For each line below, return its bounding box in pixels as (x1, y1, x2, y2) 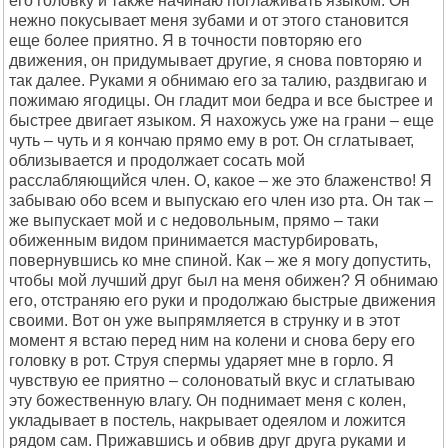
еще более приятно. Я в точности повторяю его (9, 32, 362, 49)
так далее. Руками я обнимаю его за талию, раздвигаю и (9, 72, 427, 89)
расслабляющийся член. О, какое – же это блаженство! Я (9, 172, 432, 189)
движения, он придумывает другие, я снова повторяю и (9, 52, 422, 69)
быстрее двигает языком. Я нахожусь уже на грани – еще (9, 112, 434, 129)
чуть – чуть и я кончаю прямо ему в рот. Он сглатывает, (9, 132, 414, 149)
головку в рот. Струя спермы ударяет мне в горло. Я (9, 352, 394, 369)
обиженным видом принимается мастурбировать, (9, 232, 378, 249)
